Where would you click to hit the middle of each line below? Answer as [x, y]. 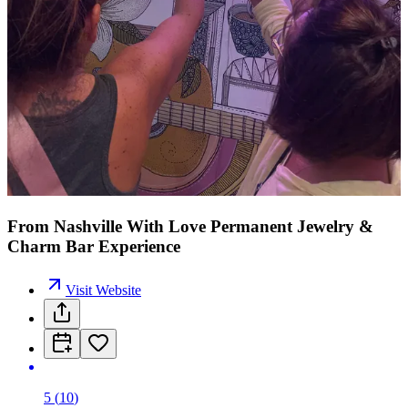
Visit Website [103, 291]
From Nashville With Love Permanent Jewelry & [190, 226]
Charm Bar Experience [94, 246]
